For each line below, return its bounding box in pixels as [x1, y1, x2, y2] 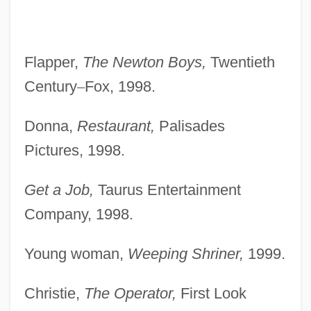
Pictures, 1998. [24, 142, 125, 160]
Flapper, [24, 53, 83, 72]
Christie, [24, 285, 84, 303]
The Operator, [83, 285, 176, 303]
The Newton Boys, [82, 53, 206, 72]
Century [24, 78, 77, 96]
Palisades [154, 117, 225, 135]
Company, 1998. [24, 205, 133, 224]
